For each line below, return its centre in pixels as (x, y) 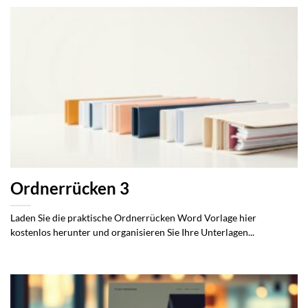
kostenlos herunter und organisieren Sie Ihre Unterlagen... (132, 232)
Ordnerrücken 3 (70, 188)
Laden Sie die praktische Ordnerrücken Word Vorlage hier (133, 218)
